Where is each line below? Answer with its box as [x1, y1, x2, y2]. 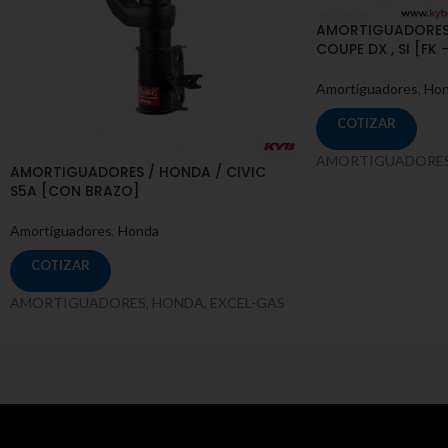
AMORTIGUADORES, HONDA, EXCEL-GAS [10, 294, 285, 312]
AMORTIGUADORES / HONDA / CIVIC [10, 162, 266, 183]
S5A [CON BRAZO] [10, 181, 140, 202]
